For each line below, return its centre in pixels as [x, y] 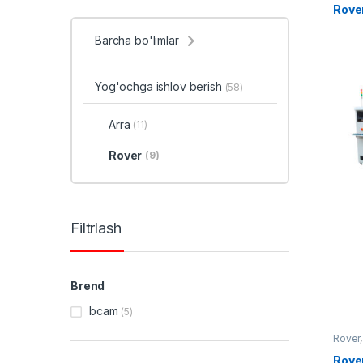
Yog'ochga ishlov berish [160, 87]
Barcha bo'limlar [137, 40]
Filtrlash [96, 228]
